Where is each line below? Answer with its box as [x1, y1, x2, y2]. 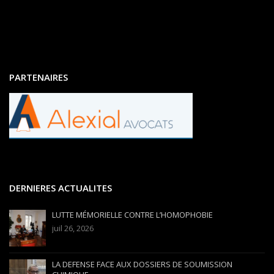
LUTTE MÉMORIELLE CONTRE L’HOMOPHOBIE [52, 209, 213, 220]
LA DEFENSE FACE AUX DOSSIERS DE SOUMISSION [52, 259, 232, 270]
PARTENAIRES [9, 71, 68, 83]
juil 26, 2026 [52, 223, 94, 234]
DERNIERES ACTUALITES [9, 182, 112, 194]
